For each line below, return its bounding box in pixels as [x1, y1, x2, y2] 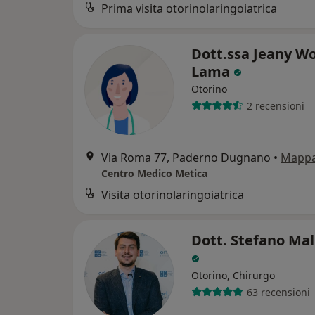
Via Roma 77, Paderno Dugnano [101, 150, 271, 165]
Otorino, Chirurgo [191, 269, 275, 282]
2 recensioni [246, 98, 304, 112]
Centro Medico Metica [101, 167, 207, 180]
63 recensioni [246, 285, 310, 299]
